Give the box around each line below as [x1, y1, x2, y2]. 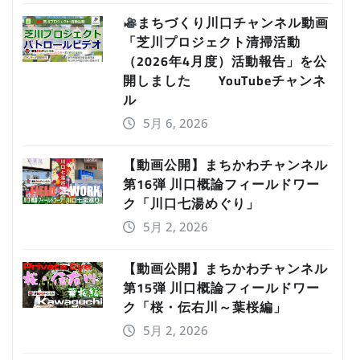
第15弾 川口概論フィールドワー [123, 276, 320, 301]
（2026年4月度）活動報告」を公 [123, 49, 327, 74]
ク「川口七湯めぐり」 [123, 191, 260, 216]
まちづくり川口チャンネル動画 [137, 10, 329, 35]
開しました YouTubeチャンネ [123, 68, 326, 93]
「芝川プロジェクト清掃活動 [123, 30, 301, 55]
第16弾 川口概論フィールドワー [123, 172, 320, 197]
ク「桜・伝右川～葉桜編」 [123, 295, 287, 320]
